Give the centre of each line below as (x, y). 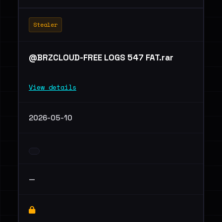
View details (53, 87)
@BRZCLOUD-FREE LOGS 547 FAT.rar (101, 57)
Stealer (45, 25)
